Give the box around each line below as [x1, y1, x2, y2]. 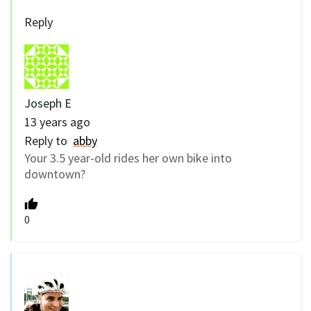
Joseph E [24, 95, 72, 112]
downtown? [24, 166, 85, 183]
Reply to [24, 133, 73, 149]
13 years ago [24, 114, 90, 131]
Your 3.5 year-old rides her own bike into [24, 150, 232, 167]
